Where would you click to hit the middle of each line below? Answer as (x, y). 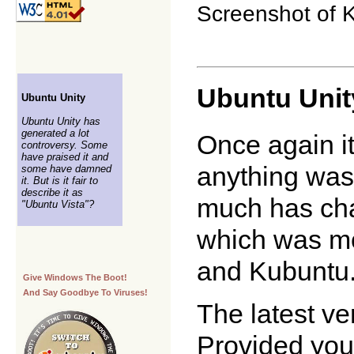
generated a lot (55, 134)
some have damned (66, 169)
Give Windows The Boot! (75, 278)
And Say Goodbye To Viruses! (85, 293)
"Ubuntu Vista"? (58, 205)
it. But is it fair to (60, 181)
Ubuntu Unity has (61, 122)
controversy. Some (64, 145)
